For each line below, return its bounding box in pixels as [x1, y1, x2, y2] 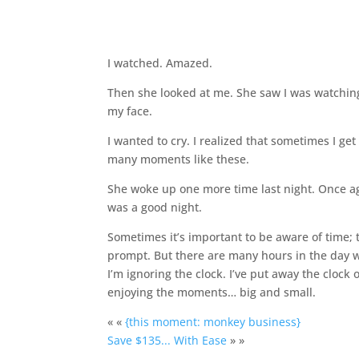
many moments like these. [107, 151, 250, 167]
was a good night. [107, 199, 203, 215]
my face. [107, 103, 153, 119]
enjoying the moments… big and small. [107, 284, 317, 300]
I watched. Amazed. [107, 54, 213, 71]
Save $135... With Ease [107, 332, 228, 348]
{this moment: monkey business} [125, 313, 301, 329]
